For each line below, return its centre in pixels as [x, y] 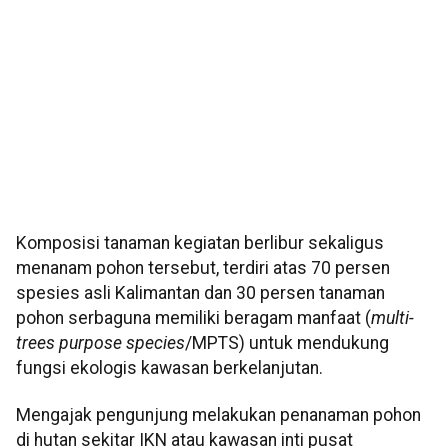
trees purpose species [100, 343]
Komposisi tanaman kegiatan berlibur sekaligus [200, 243]
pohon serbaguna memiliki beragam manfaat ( [193, 318]
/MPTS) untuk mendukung [287, 343]
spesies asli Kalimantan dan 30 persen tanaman [200, 293]
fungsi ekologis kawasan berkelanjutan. [169, 368]
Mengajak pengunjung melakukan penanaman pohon [218, 415]
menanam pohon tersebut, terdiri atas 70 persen [203, 268]
